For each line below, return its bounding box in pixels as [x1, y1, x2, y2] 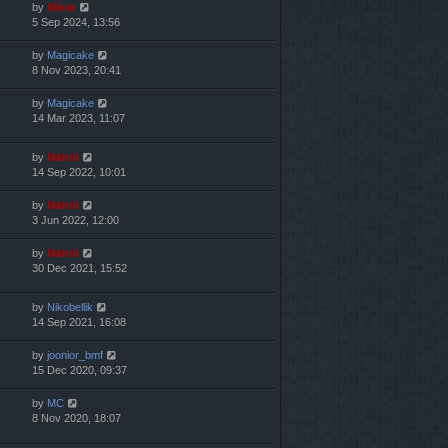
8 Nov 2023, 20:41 [32, 64, 121, 77]
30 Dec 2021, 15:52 [32, 262, 127, 275]
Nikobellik [47, 301, 93, 314]
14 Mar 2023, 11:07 [32, 112, 125, 125]
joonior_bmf [47, 349, 103, 362]
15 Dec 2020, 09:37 [32, 364, 127, 377]
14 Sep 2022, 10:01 [32, 166, 126, 179]
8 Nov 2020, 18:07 [32, 412, 121, 425]
